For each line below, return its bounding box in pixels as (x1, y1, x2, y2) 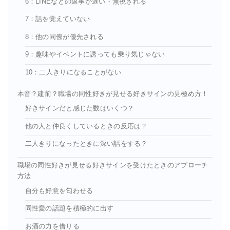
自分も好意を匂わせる (25, 187, 93, 195)
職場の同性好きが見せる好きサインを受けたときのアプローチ (17, 162, 208, 169)
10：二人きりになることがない (25, 68, 121, 76)
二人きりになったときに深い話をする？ (25, 140, 148, 148)
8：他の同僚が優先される (25, 33, 104, 41)
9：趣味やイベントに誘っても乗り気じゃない (25, 51, 165, 59)
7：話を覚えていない (25, 15, 90, 23)
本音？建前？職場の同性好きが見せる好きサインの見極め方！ (17, 90, 208, 98)
